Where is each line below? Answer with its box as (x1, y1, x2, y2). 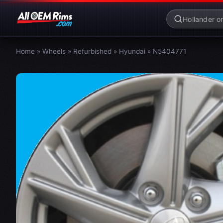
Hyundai (119, 47, 145, 55)
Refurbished (73, 47, 111, 55)
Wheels (42, 47, 66, 55)
